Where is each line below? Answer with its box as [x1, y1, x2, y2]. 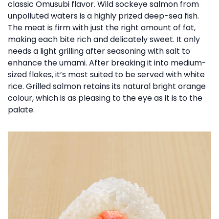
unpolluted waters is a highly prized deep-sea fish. [8, 10, 199, 22]
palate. [8, 104, 35, 115]
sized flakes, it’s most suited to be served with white [8, 69, 205, 80]
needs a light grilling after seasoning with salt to [8, 45, 190, 57]
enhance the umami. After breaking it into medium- [8, 57, 206, 68]
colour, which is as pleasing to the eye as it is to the [8, 92, 202, 104]
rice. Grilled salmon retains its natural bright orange [8, 81, 206, 92]
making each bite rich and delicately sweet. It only [8, 34, 200, 45]
